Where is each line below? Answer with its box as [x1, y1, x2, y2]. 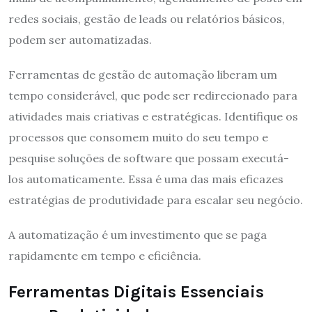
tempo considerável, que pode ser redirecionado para [8, 88, 297, 102]
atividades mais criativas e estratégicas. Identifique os [8, 109, 298, 123]
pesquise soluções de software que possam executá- [8, 150, 289, 165]
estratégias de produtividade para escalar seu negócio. [8, 192, 303, 207]
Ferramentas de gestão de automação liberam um [8, 67, 277, 81]
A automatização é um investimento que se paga [8, 227, 267, 242]
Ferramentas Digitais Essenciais [8, 281, 264, 302]
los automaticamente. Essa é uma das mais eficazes [8, 171, 283, 186]
